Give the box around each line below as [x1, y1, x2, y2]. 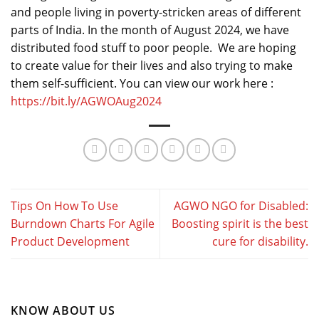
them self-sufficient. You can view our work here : [11, 75, 276, 91]
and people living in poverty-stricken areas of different [11, 4, 301, 20]
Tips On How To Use [11, 197, 118, 214]
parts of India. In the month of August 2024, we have [11, 21, 289, 38]
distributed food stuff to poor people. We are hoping [11, 39, 296, 56]
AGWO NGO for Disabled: [174, 197, 308, 214]
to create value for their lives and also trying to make [11, 57, 293, 73]
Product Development [11, 233, 130, 249]
